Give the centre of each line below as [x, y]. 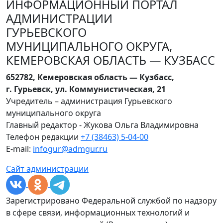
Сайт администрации [47, 168]
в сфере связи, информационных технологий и [98, 212]
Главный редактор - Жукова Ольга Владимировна [102, 125]
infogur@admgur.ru [70, 149]
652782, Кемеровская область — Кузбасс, [90, 77]
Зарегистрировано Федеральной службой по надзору [111, 200]
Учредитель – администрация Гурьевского [89, 101]
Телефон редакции [43, 137]
